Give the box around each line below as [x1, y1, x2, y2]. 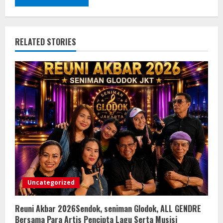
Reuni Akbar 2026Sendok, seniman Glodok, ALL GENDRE [15, 202, 201, 215]
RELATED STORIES [15, 35, 76, 48]
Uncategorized [27, 178, 75, 187]
